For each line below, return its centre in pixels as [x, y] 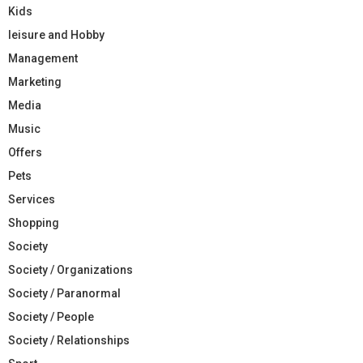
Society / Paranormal [64, 293]
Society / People [51, 316]
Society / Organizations [70, 269]
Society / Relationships [69, 340]
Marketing [35, 81]
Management [43, 58]
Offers [25, 152]
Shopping [34, 222]
